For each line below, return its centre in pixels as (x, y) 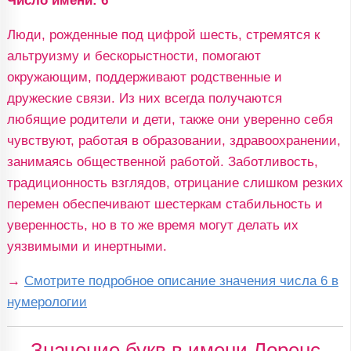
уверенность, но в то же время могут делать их (152, 225)
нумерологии (47, 302)
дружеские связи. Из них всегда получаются (144, 98)
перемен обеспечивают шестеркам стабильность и (165, 204)
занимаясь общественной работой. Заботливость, (162, 162)
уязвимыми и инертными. (87, 246)
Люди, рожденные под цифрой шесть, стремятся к (163, 35)
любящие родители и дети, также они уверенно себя (170, 119)
